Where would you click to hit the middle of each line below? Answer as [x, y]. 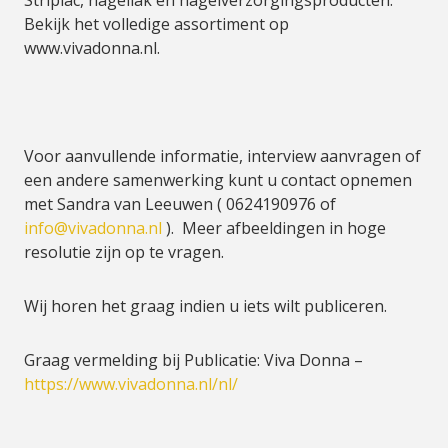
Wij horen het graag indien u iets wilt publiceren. [205, 306]
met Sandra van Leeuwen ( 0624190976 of [180, 204]
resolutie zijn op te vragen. [124, 252]
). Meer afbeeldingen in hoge [274, 228]
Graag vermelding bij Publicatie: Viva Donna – [193, 360]
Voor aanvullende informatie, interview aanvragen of [222, 156]
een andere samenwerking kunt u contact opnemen [218, 180]
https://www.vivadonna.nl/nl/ [131, 384]
